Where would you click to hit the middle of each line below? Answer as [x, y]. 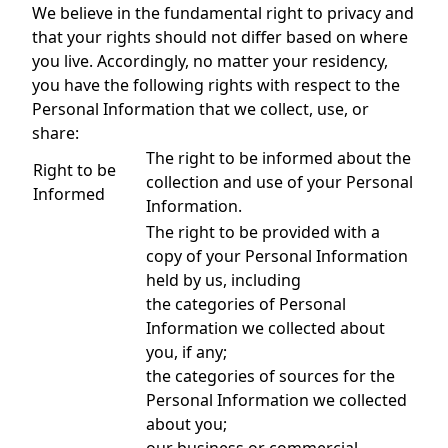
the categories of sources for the [270, 376]
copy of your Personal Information [277, 256]
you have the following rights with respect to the [216, 85]
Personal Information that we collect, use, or [200, 109]
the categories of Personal [246, 304]
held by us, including [223, 280]
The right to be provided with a [263, 232]
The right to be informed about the [278, 158]
